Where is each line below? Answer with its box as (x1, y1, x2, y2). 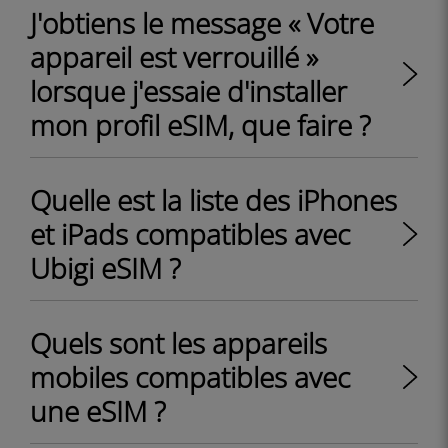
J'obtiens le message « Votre (30, 4, 374, 42)
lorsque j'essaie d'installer (30, 72, 347, 110)
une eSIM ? (30, 392, 166, 430)
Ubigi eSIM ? (30, 249, 181, 287)
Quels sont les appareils (30, 324, 327, 362)
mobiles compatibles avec (30, 358, 350, 396)
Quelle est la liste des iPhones (30, 181, 397, 219)
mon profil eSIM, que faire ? (30, 106, 371, 144)
